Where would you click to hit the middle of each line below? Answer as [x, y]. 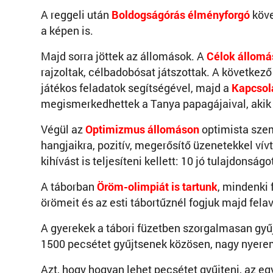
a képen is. [67, 31]
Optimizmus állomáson [142, 129]
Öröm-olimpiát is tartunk [157, 187]
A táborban [69, 187]
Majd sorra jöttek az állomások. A [124, 56]
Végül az [63, 129]
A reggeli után [76, 15]
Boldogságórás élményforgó [181, 15]
